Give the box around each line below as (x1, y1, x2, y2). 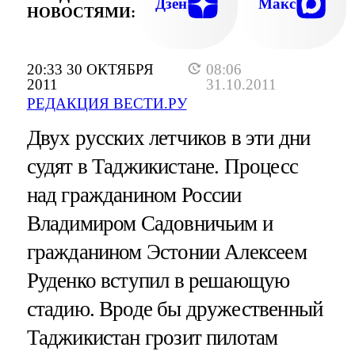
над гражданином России (26, 183, 242, 208)
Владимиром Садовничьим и (26, 212, 273, 236)
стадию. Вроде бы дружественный (26, 297, 323, 322)
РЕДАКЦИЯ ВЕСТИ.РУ (26, 95, 187, 113)
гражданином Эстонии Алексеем (26, 240, 307, 265)
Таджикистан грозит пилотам (26, 326, 278, 350)
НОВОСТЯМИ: (26, 3, 136, 21)
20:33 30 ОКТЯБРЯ (26, 61, 154, 78)
